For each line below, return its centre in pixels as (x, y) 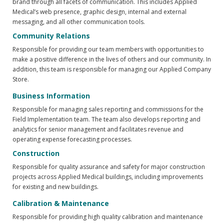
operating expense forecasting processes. (72, 139)
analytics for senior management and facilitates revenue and (98, 129)
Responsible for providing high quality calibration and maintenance (108, 217)
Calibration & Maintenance (61, 203)
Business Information (51, 96)
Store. (21, 79)
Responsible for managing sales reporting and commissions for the (108, 109)
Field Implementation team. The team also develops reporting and (106, 119)
